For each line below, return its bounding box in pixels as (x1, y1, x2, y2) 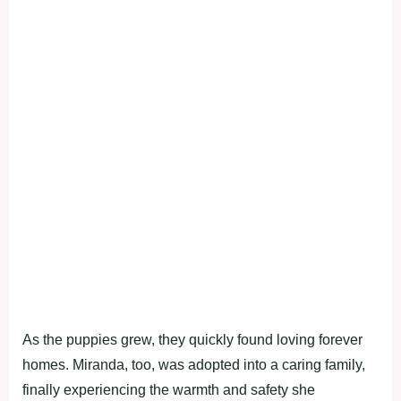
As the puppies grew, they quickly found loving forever (22, 332, 363, 348)
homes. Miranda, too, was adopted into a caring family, (22, 357, 365, 373)
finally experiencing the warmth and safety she (22, 382, 315, 398)
